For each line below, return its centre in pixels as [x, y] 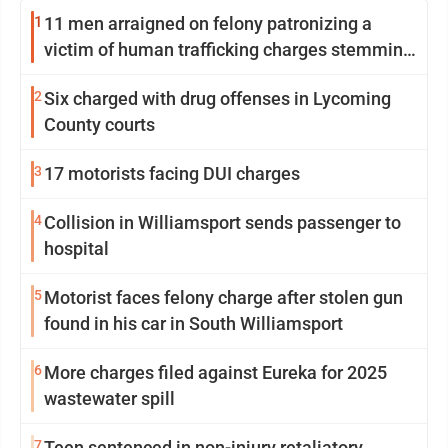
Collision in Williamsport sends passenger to [222, 223]
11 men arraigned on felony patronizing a [208, 24]
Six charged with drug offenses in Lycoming [217, 99]
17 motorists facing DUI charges [172, 174]
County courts [99, 125]
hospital [76, 249]
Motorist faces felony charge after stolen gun [223, 298]
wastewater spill [109, 399]
